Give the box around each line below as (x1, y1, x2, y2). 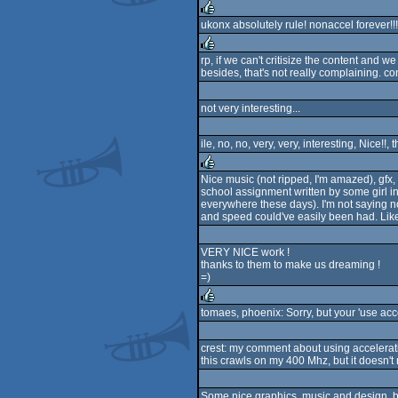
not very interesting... (201, 102, 300, 115)
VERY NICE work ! (201, 246, 290, 259)
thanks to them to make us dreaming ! (201, 259, 380, 271)
